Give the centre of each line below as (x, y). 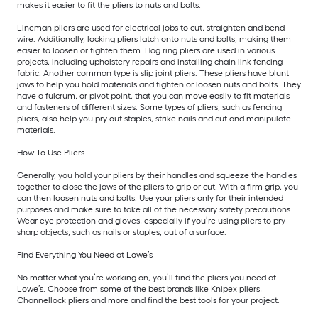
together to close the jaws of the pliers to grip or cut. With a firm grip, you (158, 187)
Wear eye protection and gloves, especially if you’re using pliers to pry (151, 221)
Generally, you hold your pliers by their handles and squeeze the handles (157, 176)
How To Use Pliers (51, 153)
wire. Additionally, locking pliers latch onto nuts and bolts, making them (154, 39)
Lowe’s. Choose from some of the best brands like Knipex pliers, (139, 289)
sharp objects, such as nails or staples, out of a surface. (122, 232)
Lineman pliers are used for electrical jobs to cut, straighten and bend (151, 28)
